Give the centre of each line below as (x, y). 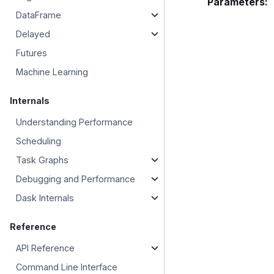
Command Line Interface (67, 267)
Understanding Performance (75, 122)
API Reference (46, 248)
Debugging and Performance (76, 179)
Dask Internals (45, 198)
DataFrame (39, 15)
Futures (32, 53)
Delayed (33, 34)
